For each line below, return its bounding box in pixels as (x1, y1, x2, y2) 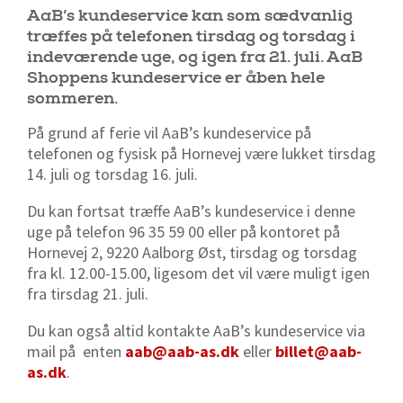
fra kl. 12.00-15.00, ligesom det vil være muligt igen (27, 262, 370, 283)
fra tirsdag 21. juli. (27, 282, 148, 304)
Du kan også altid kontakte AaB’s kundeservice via (27, 319, 365, 341)
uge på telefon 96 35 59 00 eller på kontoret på (27, 220, 340, 242)
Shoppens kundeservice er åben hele (27, 67, 325, 88)
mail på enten (27, 340, 125, 362)
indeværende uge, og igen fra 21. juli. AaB (27, 46, 363, 67)
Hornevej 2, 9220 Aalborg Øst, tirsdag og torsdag (27, 241, 357, 263)
